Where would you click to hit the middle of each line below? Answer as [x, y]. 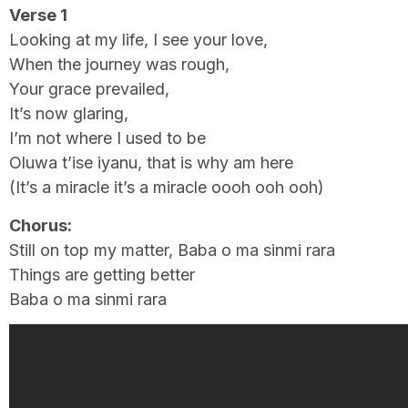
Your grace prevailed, [89, 89]
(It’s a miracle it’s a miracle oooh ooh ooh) [167, 188]
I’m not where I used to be [107, 138]
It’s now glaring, [69, 114]
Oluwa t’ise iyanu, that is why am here [151, 163]
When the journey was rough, [119, 65]
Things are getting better [102, 274]
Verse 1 [38, 15]
